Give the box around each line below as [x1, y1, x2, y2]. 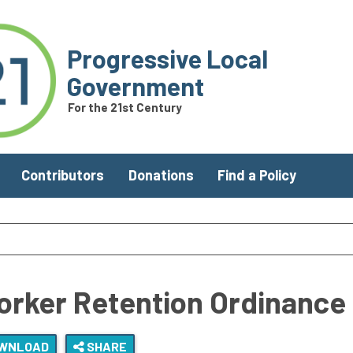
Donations [128, 166, 194, 184]
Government [66, 71, 204, 102]
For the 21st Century [67, 100, 182, 115]
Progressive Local [66, 43, 268, 74]
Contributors [21, 166, 105, 184]
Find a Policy [217, 166, 296, 184]
